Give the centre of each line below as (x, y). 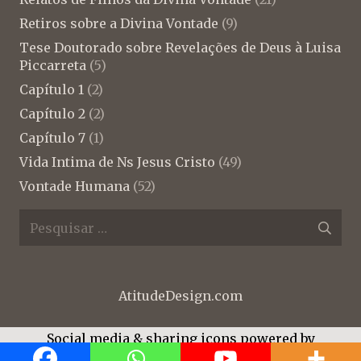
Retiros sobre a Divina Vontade (119, 23)
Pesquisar (51, 220)
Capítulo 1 (52, 89)
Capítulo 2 (52, 113)
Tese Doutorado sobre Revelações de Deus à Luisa (180, 47)
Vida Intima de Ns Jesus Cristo (117, 162)
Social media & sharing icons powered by (180, 338)
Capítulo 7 (52, 137)
